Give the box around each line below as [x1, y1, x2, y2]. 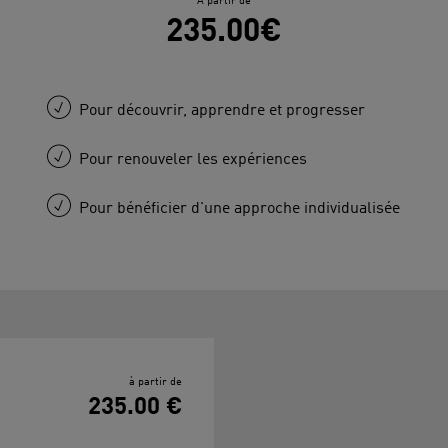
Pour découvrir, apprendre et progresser [79, 102, 366, 119]
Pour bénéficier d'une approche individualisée [79, 200, 401, 217]
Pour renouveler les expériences [79, 151, 308, 168]
